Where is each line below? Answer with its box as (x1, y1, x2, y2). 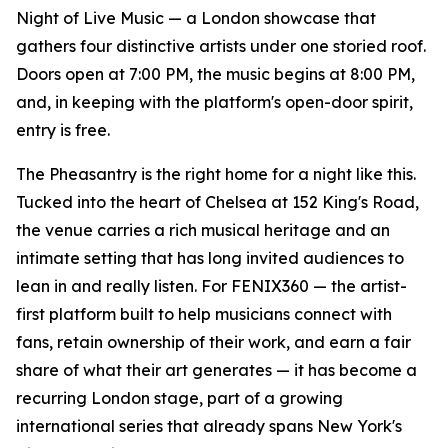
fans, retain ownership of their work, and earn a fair (16, 332, 411, 353)
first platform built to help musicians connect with (16, 304, 392, 325)
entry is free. (16, 120, 110, 141)
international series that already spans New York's (16, 416, 402, 437)
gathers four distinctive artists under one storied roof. (16, 36, 426, 57)
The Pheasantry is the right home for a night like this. (16, 164, 416, 185)
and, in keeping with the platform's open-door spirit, (16, 92, 413, 113)
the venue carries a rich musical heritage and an (16, 220, 390, 241)
